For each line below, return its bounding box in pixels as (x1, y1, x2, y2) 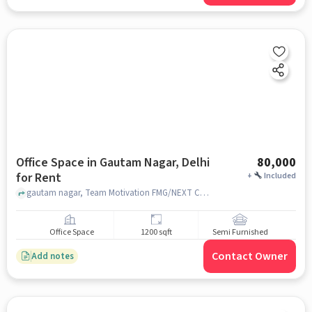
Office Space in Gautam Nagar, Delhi (15, 154, 210, 171)
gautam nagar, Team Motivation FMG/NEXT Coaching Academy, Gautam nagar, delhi (199, 186, 209, 199)
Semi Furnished (212, 226, 268, 239)
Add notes (31, 249, 74, 263)
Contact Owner (212, 249, 288, 264)
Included (264, 170, 297, 182)
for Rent (15, 169, 61, 187)
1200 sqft (140, 226, 172, 239)
